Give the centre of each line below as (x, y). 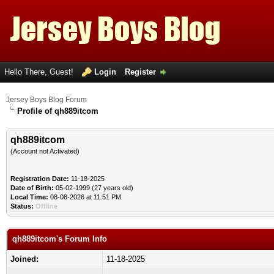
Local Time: (29, 197)
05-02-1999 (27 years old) (94, 188)
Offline (46, 206)
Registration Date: (40, 179)
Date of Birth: (32, 188)
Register (140, 72)
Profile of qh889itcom (58, 111)
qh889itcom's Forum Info (60, 239)
